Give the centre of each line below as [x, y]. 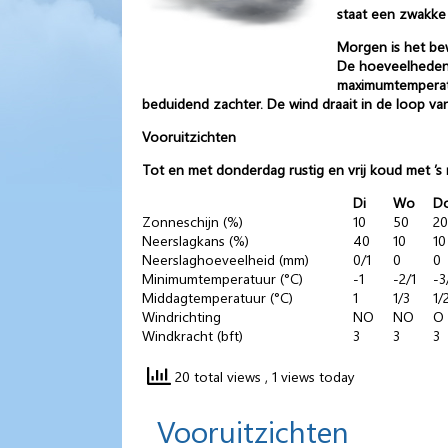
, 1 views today [310, 376]
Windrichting [181, 316]
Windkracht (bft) [192, 335]
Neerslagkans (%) [195, 240]
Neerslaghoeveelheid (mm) [225, 259]
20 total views [218, 376]
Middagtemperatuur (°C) [217, 297]
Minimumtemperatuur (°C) [222, 278]
